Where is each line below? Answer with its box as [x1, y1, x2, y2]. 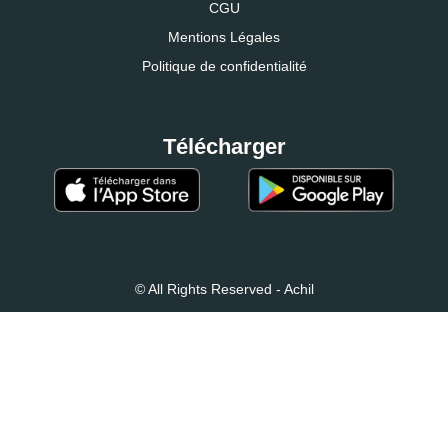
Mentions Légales [168, 28, 280, 45]
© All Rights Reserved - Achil [134, 280, 314, 297]
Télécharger [162, 133, 286, 159]
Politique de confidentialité [141, 57, 307, 74]
